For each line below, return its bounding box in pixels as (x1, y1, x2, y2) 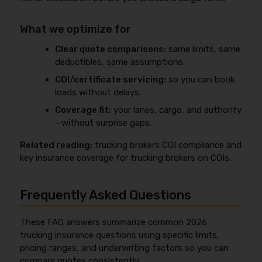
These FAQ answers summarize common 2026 (20, 216, 208, 227)
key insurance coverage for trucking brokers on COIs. (20, 152, 232, 163)
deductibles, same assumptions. (55, 56, 185, 67)
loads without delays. (55, 87, 142, 98)
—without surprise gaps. (55, 117, 152, 128)
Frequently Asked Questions (20, 187, 192, 203)
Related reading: (20, 139, 93, 150)
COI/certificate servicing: (55, 74, 167, 85)
